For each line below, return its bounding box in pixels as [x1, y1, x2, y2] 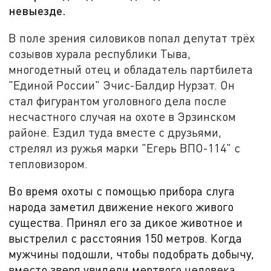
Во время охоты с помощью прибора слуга [8, 184, 235, 198]
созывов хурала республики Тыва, [8, 46, 191, 60]
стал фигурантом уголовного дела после [8, 93, 227, 108]
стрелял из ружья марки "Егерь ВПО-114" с [8, 140, 241, 155]
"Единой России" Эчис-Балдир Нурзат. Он [8, 77, 235, 92]
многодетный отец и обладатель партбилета [8, 62, 253, 76]
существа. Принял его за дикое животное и [8, 215, 243, 230]
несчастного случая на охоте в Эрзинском [8, 109, 237, 123]
